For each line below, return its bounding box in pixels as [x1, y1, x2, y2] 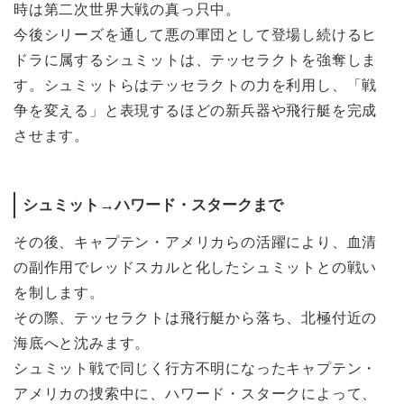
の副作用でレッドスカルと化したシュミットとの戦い [14, 260, 378, 276]
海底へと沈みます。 [14, 335, 151, 352]
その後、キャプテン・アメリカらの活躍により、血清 [14, 234, 378, 251]
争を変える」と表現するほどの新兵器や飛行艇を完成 [14, 103, 378, 119]
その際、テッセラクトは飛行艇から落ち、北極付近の [14, 310, 378, 326]
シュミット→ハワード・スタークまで [23, 197, 283, 215]
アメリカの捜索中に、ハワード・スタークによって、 [14, 386, 378, 402]
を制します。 [14, 285, 105, 301]
